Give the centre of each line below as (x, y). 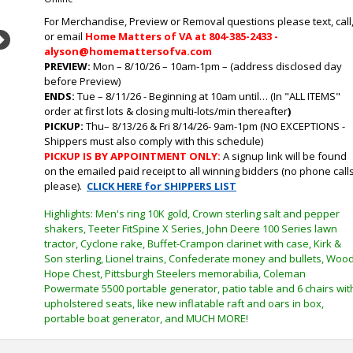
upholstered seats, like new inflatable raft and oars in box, (184, 303)
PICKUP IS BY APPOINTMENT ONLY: (132, 156)
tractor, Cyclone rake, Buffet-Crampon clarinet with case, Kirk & (193, 243)
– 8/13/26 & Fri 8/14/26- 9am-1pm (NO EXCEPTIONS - (225, 126)
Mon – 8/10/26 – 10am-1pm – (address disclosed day (216, 66)
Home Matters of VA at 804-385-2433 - (182, 36)
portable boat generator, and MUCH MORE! (146, 318)
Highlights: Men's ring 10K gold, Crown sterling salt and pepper (192, 214)
